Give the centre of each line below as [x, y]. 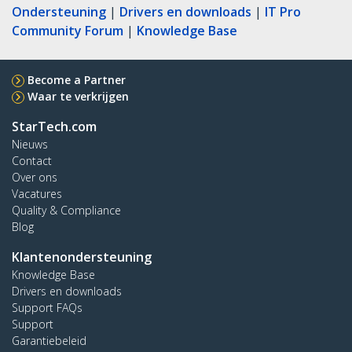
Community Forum [68, 30]
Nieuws [30, 144]
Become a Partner [77, 79]
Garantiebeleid [49, 340]
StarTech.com [54, 126]
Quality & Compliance [66, 210]
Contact [32, 160]
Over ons [35, 177]
